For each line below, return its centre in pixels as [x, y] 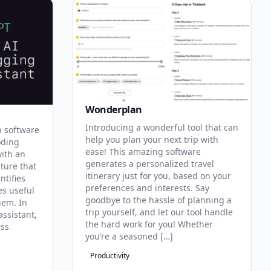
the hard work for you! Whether [149, 224]
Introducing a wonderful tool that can [162, 128]
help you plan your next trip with [152, 140]
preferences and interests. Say [147, 188]
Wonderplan [114, 110]
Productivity [110, 256]
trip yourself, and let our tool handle [159, 212]
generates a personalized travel [150, 164]
